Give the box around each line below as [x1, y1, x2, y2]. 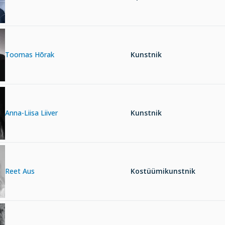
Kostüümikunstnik [131, 166, 195, 176]
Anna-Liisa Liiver [5, 108, 58, 118]
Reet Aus [5, 166, 35, 176]
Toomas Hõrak [5, 50, 54, 60]
